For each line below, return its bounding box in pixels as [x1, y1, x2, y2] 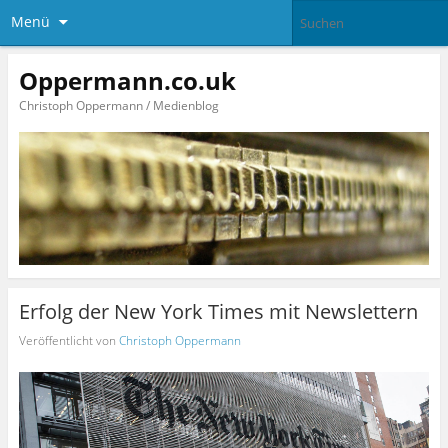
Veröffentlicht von [18, 331, 119, 349]
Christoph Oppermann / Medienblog [18, 96, 219, 114]
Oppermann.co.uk [18, 63, 236, 97]
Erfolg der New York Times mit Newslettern [18, 298, 418, 326]
